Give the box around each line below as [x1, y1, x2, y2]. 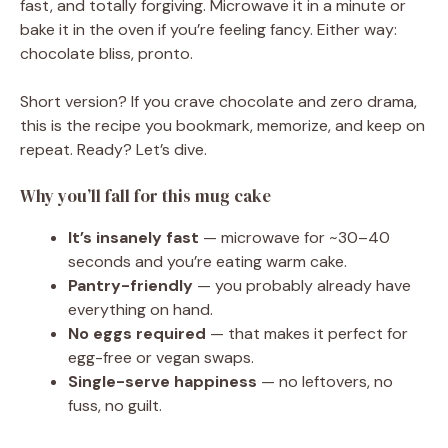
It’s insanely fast [68, 227, 199, 248]
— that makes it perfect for [206, 323, 408, 344]
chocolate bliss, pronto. [20, 43, 193, 64]
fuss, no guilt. [68, 395, 162, 416]
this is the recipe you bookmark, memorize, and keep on [20, 115, 425, 136]
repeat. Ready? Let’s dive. [20, 139, 207, 160]
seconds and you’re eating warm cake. [68, 251, 347, 272]
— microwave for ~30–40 [199, 227, 390, 248]
